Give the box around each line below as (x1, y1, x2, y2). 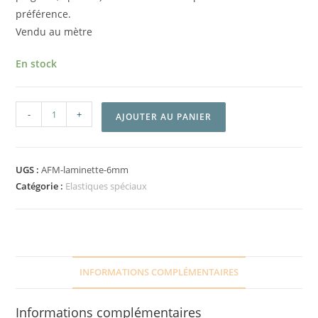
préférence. (16, 7, 72, 21)
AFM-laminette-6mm (41, 163, 129, 177)
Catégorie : (16, 180, 66, 193)
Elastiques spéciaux (65, 180, 148, 193)
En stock (16, 57, 57, 71)
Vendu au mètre (16, 25, 93, 39)
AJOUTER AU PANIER (116, 111, 212, 124)
